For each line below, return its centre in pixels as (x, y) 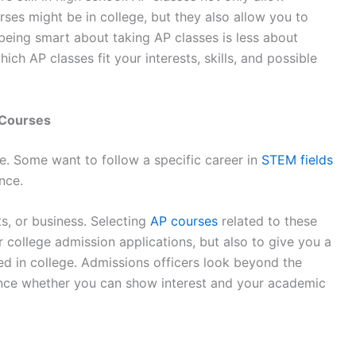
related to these (267, 221)
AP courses (184, 221)
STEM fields (297, 159)
